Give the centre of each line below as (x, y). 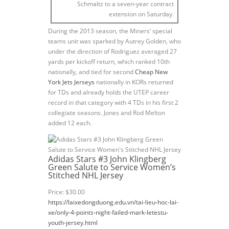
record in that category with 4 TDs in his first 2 (113, 103)
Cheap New (151, 72)
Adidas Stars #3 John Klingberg (107, 159)
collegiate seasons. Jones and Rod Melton (107, 113)
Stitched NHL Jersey (86, 176)
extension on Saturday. (142, 14)
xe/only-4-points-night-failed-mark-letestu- (108, 213)
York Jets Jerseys (71, 82)
